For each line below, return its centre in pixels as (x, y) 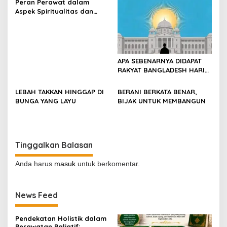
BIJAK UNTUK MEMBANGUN (161, 101)
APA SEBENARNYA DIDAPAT (159, 61)
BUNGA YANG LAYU (46, 101)
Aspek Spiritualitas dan (54, 11)
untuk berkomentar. (108, 163)
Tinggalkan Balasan (54, 145)
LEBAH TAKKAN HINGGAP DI (60, 91)
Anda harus (35, 163)
